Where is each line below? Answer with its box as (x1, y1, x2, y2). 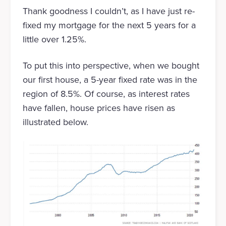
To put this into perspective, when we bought (22, 59, 199, 73)
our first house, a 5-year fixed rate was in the (22, 73, 197, 87)
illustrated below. (22, 116, 88, 129)
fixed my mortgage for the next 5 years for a (22, 19, 196, 32)
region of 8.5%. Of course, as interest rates (22, 87, 190, 101)
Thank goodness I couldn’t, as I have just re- (22, 5, 195, 18)
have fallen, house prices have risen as (22, 101, 175, 115)
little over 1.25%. (22, 33, 86, 46)
